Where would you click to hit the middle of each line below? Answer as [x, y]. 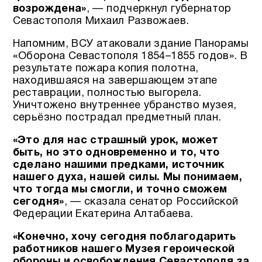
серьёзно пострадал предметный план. [117, 118]
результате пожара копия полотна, [106, 68]
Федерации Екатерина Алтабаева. [103, 214]
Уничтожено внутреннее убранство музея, [125, 105]
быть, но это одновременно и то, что [116, 153]
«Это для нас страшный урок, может [116, 140]
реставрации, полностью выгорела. [107, 93]
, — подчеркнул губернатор [159, 9]
